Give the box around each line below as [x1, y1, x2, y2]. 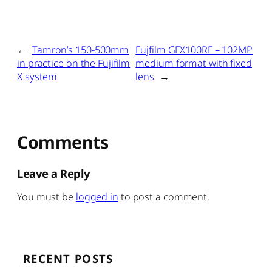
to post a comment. [118, 189, 210, 203]
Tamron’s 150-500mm [32, 42, 129, 56]
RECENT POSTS [23, 250, 114, 266]
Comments [17, 130, 108, 154]
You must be [17, 189, 76, 203]
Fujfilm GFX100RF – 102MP [135, 42, 253, 56]
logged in [75, 189, 118, 203]
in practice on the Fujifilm [17, 56, 131, 70]
